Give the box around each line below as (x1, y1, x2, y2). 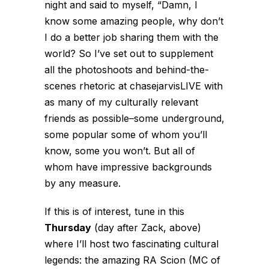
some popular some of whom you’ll (44, 128, 207, 141)
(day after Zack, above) (91, 221, 201, 234)
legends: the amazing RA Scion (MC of (44, 253, 220, 266)
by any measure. (44, 177, 121, 189)
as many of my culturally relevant (44, 95, 198, 108)
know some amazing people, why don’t (44, 14, 223, 27)
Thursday (44, 221, 91, 234)
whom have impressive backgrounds (44, 160, 212, 173)
